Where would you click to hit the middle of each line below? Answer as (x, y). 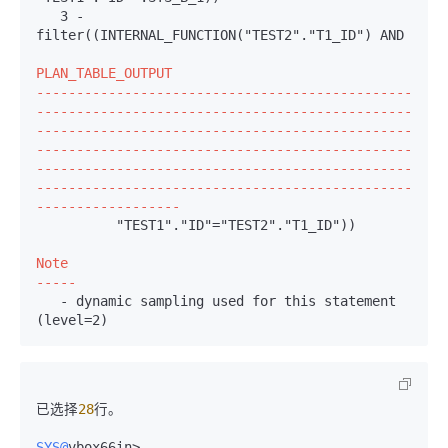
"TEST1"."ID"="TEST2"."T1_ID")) (236, 225)
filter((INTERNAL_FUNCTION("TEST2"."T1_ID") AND (220, 35)
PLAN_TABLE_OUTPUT (104, 73)
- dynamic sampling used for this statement (48, 301)
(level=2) (72, 320)
